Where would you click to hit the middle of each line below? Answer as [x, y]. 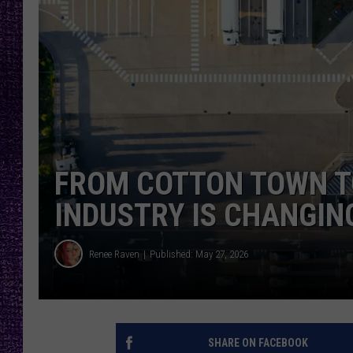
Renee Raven [114, 254]
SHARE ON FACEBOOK [258, 343]
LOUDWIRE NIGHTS [275, 32]
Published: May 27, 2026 [199, 254]
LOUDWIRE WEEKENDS [282, 71]
